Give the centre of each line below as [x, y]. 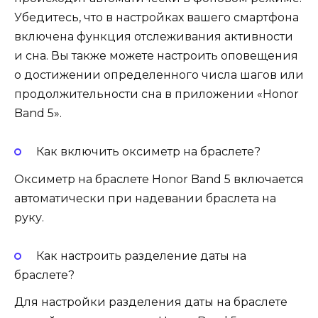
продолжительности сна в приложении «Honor [157, 94]
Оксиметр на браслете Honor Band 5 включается [159, 179]
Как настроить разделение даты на [141, 256]
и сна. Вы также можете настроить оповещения [156, 56]
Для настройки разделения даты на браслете [151, 302]
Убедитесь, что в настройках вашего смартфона [157, 18]
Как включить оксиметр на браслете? [148, 152]
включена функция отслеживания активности [154, 37]
